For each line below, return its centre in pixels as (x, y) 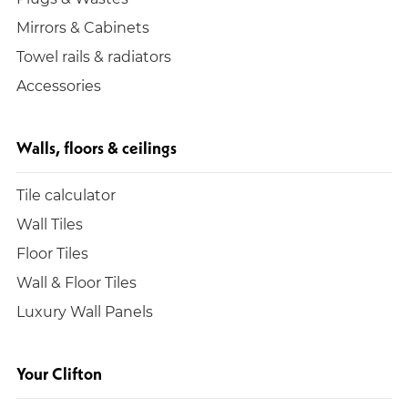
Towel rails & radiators (94, 56)
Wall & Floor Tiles (76, 281)
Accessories (59, 85)
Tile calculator (66, 194)
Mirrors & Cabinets (83, 26)
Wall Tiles (50, 223)
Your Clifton (59, 373)
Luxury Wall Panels (85, 311)
